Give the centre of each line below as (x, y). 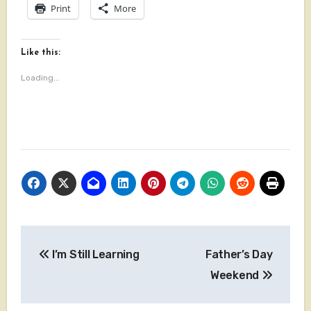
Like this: (40, 53)
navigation (76, 268)
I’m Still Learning (94, 255)
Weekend (236, 276)
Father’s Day (239, 255)
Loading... (40, 78)
